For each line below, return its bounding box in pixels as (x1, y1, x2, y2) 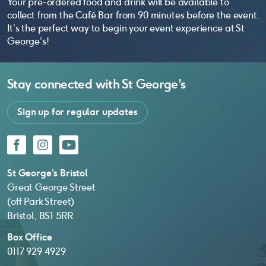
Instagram (33, 134, 77, 146)
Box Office (7, 231, 52, 243)
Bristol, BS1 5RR (7, 210, 73, 221)
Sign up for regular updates (17, 106, 138, 118)
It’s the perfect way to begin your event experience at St (7, 23, 245, 34)
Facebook (7, 134, 49, 146)
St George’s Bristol (7, 167, 88, 179)
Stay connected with (7, 77, 122, 91)
